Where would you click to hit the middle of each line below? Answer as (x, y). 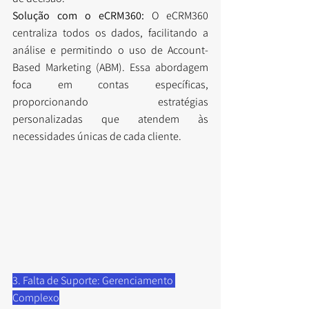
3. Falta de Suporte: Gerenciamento (94, 281)
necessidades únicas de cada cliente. (97, 136)
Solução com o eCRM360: (78, 15)
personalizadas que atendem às (110, 119)
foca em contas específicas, (110, 84)
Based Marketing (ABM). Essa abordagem (110, 67)
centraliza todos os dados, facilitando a (110, 32)
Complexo (36, 298)
